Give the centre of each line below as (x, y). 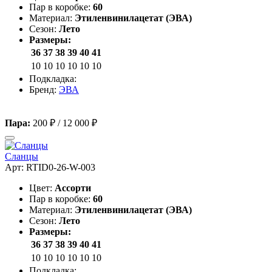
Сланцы (22, 157)
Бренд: (44, 90)
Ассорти (73, 188)
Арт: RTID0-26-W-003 (50, 168)
